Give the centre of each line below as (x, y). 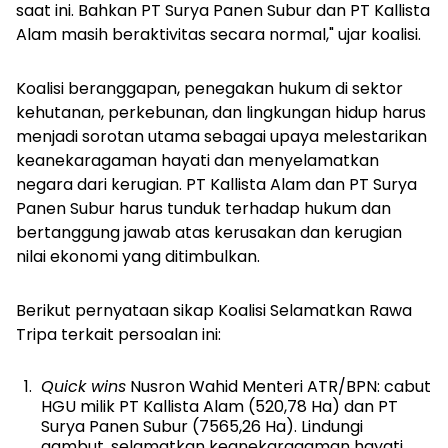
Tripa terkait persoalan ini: (118, 334)
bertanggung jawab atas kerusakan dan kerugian (209, 232)
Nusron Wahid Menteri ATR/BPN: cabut (278, 386)
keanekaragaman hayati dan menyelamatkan (197, 160)
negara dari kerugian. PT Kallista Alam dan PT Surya (216, 184)
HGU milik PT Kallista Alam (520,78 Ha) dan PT (219, 406)
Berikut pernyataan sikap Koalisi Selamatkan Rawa (214, 310)
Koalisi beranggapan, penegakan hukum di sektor (209, 88)
